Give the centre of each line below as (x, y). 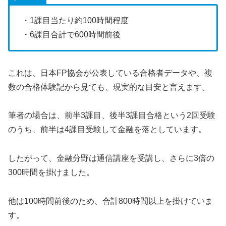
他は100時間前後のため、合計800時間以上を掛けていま (110, 201)
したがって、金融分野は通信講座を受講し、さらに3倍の (111, 158)
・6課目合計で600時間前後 (71, 34)
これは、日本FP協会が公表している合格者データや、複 (110, 73)
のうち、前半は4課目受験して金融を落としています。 (107, 130)
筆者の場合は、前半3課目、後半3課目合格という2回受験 (112, 116)
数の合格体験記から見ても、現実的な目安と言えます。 (109, 87)
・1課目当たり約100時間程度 (75, 20)
